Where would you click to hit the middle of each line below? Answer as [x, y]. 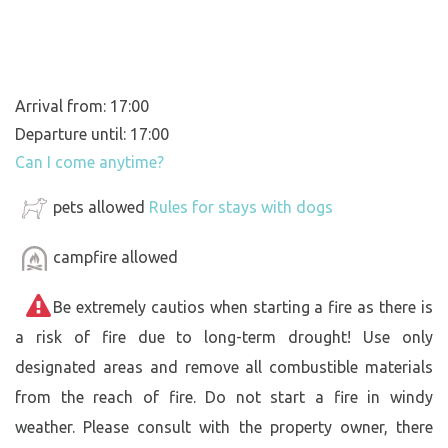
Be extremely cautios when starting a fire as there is [243, 306]
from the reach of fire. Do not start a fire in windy [224, 396]
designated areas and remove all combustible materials [224, 366]
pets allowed [101, 206]
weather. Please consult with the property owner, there [224, 426]
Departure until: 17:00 [92, 133]
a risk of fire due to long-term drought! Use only [224, 336]
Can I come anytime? [89, 161]
